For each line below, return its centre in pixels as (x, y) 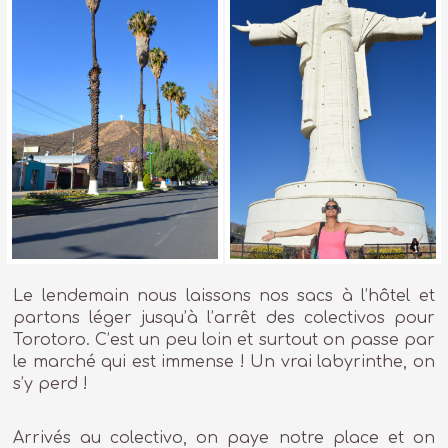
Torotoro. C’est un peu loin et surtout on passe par (224, 339)
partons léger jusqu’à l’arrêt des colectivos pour (224, 317)
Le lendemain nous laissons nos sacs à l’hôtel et (224, 295)
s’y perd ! (51, 383)
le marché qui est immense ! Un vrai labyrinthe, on (224, 361)
